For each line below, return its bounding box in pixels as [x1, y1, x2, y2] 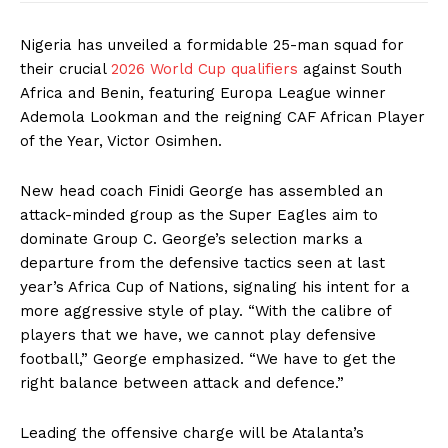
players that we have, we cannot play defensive [20, 326, 376, 344]
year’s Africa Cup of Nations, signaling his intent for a [20, 278, 410, 296]
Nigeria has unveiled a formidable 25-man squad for [20, 36, 404, 54]
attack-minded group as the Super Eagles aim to [20, 206, 378, 224]
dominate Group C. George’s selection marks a [20, 230, 363, 248]
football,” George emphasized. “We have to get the [20, 350, 396, 368]
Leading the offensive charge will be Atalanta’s [20, 424, 364, 442]
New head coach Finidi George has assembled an [20, 182, 383, 200]
